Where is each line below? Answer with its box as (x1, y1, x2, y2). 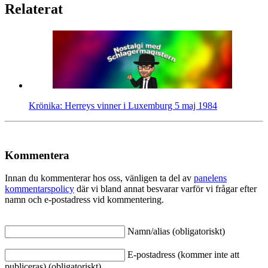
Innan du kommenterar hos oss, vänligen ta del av (5, 173, 194, 184)
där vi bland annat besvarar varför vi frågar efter (74, 184, 257, 194)
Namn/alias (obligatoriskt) (127, 226, 225, 237)
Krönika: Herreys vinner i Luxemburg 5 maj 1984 (29, 100, 217, 111)
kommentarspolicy (5, 184, 74, 194)
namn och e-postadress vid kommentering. (5, 194, 164, 205)
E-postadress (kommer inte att (127, 249, 239, 260)
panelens (194, 173, 227, 184)
